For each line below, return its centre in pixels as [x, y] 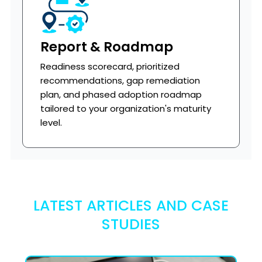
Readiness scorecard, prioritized [110, 66]
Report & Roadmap [106, 47]
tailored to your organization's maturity [125, 108]
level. [51, 123]
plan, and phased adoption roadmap [121, 94]
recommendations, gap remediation [120, 80]
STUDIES [131, 224]
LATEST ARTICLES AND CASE [131, 206]
